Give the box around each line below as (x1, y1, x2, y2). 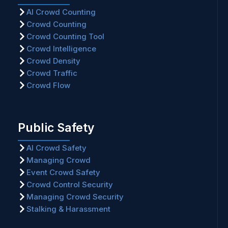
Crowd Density (26, 55, 80, 66)
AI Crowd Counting (26, 7, 96, 17)
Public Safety (18, 120, 95, 135)
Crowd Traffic (26, 68, 77, 78)
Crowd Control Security (26, 179, 113, 189)
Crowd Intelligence (26, 43, 96, 53)
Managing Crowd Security (26, 191, 124, 202)
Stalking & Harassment (26, 204, 110, 214)
